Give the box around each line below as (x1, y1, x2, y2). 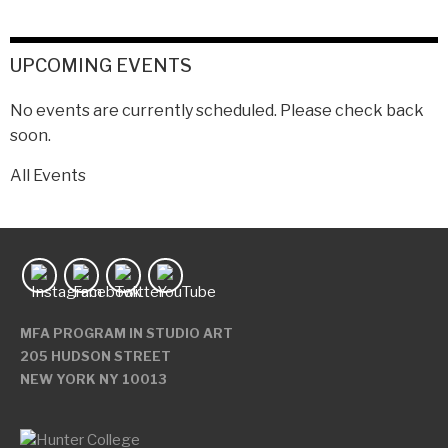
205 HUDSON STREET (20, 348, 171, 364)
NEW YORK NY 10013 (20, 371, 167, 387)
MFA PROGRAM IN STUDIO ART (20, 325, 233, 341)
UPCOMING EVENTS (10, 55, 192, 76)
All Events (10, 166, 86, 185)
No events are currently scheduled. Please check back (10, 101, 424, 120)
